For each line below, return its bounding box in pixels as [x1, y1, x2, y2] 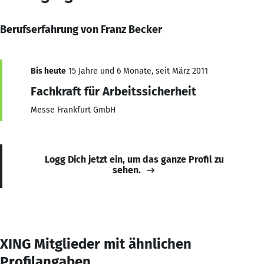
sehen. [113, 164, 141, 176]
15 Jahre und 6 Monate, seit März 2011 [66, 65, 208, 76]
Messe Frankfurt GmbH [31, 104, 116, 115]
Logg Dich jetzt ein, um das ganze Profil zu [45, 153, 224, 165]
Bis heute [31, 65, 66, 76]
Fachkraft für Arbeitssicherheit [31, 84, 196, 98]
